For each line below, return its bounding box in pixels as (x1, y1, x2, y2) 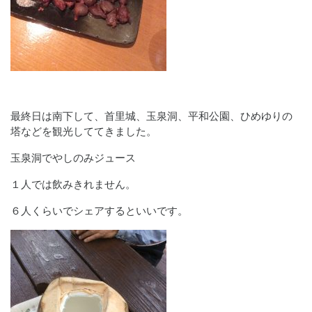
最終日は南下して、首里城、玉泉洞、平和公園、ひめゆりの (10, 110, 292, 122)
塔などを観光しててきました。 (10, 125, 157, 137)
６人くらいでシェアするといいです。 (10, 205, 188, 217)
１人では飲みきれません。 (10, 178, 136, 190)
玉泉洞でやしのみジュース (10, 152, 136, 164)
